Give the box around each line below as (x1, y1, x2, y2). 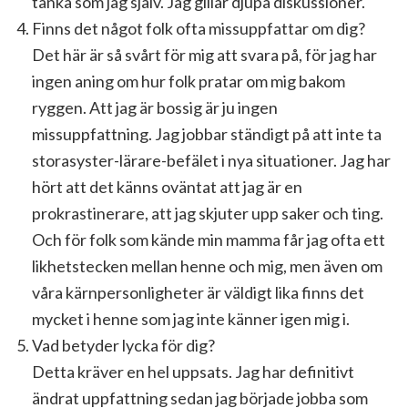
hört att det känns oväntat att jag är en (32, 177, 302, 197)
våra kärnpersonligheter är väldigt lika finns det (32, 282, 364, 302)
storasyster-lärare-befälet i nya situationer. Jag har (32, 150, 391, 170)
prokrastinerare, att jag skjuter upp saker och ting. (32, 203, 383, 223)
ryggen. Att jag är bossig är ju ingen (32, 97, 278, 117)
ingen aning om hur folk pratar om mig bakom (32, 71, 345, 91)
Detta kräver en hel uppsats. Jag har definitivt (32, 362, 354, 382)
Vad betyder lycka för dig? (32, 335, 215, 355)
